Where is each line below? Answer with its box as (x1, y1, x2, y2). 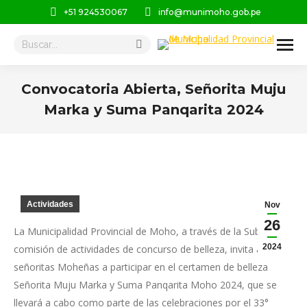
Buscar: (13, 36, 46, 49)
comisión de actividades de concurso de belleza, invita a (14, 243, 262, 256)
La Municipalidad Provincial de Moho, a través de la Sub (14, 225, 260, 238)
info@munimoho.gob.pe (158, 6, 261, 17)
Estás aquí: (153, 122, 201, 135)
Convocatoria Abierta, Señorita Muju (21, 81, 286, 97)
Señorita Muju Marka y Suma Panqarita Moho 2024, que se (14, 278, 277, 291)
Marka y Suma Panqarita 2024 (43, 101, 264, 118)
